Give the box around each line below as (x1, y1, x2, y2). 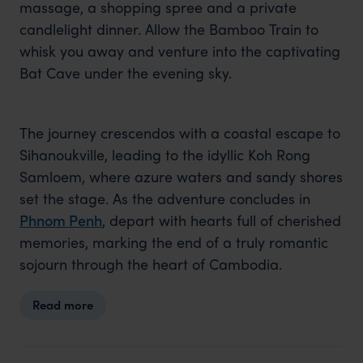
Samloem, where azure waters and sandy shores (19, 165, 343, 186)
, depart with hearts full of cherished (101, 209, 341, 230)
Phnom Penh (19, 209, 102, 230)
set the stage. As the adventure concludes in (19, 187, 310, 208)
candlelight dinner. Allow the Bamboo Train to (19, 18, 318, 39)
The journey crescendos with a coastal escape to (19, 122, 340, 143)
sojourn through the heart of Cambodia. (19, 253, 282, 274)
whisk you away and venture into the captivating (19, 40, 340, 61)
